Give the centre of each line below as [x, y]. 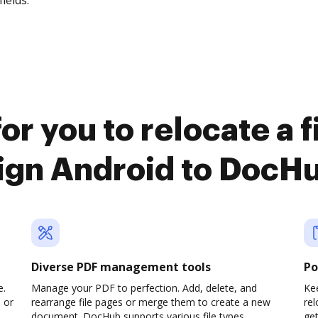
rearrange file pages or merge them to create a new [151, 302]
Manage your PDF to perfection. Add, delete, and [144, 288]
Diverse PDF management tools [121, 267]
